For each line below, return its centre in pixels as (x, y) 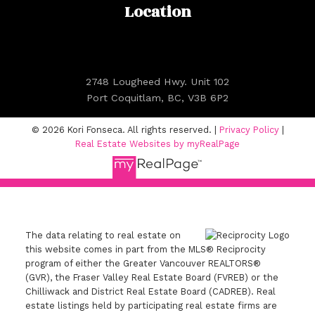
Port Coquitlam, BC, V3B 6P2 (157, 97)
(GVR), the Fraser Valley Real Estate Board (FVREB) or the (152, 278)
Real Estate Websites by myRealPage (157, 143)
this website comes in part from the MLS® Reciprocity (145, 250)
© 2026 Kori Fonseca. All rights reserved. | (125, 129)
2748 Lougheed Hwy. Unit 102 (157, 81)
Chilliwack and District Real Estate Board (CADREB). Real (150, 292)
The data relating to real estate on (103, 236)
